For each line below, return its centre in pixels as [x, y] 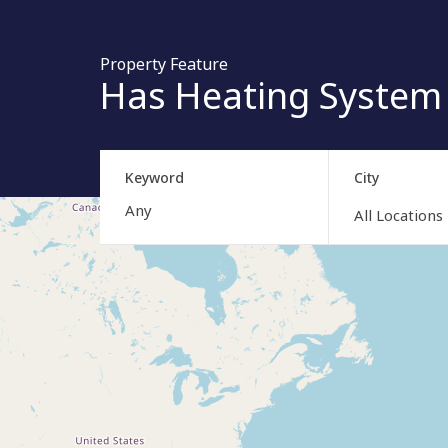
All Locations [398, 214]
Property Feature [164, 64]
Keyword [154, 177]
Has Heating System [271, 96]
